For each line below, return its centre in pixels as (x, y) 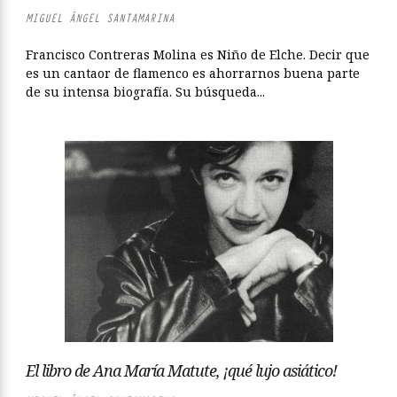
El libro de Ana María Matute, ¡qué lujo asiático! (181, 370)
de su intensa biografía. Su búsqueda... (145, 92)
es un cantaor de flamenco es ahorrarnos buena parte (193, 73)
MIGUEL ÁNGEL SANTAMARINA (100, 18)
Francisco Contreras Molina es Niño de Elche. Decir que (198, 54)
